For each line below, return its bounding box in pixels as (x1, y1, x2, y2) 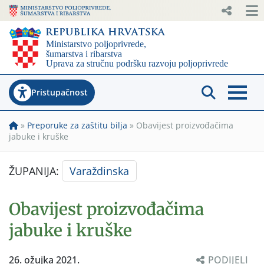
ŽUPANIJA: (9, 163, 62, 178)
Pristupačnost (31, 86, 88, 98)
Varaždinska (70, 163, 129, 178)
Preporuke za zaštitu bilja (27, 119, 127, 131)
